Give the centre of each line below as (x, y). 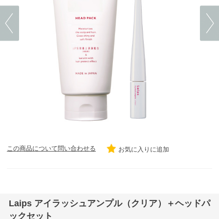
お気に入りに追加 (144, 149)
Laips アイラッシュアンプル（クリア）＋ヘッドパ (109, 204)
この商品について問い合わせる (52, 149)
